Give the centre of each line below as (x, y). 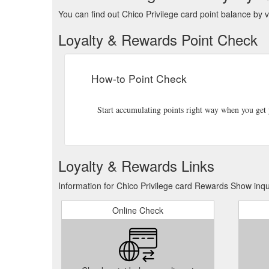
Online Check (138, 210)
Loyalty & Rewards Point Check (158, 39)
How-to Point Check (139, 78)
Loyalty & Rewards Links (136, 165)
